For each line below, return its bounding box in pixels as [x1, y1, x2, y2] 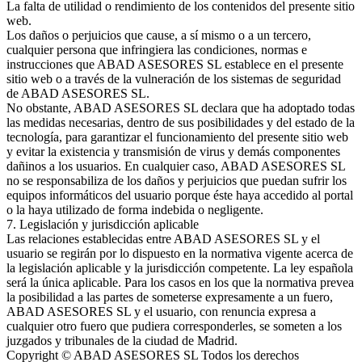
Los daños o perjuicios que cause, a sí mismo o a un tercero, [6, 27, 311, 42]
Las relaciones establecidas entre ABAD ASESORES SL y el [6, 231, 320, 246]
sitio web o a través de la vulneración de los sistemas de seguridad [6, 71, 341, 86]
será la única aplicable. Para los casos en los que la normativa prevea [6, 275, 354, 289]
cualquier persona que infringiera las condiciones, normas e [6, 42, 307, 57]
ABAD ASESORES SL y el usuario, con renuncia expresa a [6, 304, 316, 318]
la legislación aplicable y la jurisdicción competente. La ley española [6, 260, 353, 275]
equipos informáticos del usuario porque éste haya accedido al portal [6, 187, 353, 202]
